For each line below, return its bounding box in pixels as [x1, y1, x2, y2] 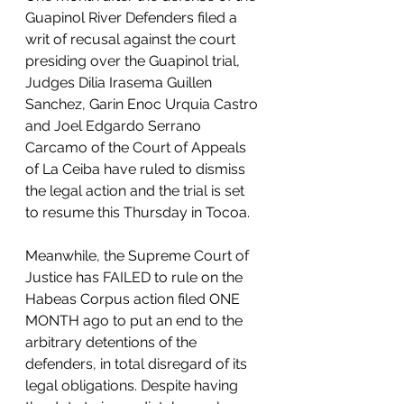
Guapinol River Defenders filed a [25, 9, 241, 27]
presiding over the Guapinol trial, [25, 52, 243, 70]
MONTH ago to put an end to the [25, 312, 246, 330]
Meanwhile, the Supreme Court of [25, 247, 252, 265]
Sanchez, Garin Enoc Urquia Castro [25, 96, 262, 114]
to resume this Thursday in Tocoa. [25, 204, 250, 222]
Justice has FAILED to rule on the [25, 269, 246, 287]
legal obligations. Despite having [25, 377, 242, 395]
